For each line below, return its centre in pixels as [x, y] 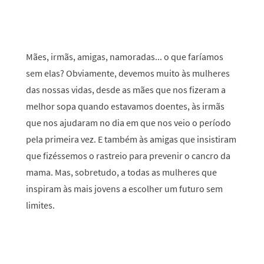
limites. [40, 205]
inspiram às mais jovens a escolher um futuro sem [124, 189]
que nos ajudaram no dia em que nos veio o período [128, 123]
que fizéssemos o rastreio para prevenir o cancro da [128, 156]
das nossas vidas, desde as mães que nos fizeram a [126, 90]
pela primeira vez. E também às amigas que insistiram [131, 139]
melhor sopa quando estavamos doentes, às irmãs [125, 106]
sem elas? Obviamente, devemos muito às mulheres [128, 73]
